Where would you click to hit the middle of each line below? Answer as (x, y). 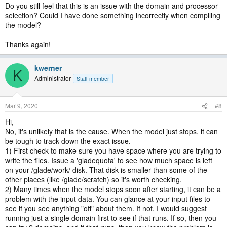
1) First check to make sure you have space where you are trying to (113, 150)
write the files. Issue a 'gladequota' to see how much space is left (109, 160)
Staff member (93, 78)
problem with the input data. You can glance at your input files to (108, 199)
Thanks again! (28, 44)
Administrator (53, 78)
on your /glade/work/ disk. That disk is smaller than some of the (106, 170)
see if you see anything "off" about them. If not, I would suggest (106, 208)
